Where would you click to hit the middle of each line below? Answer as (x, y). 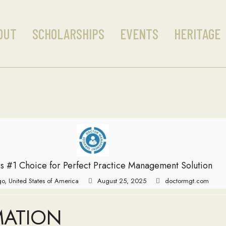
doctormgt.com (187, 181)
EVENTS (139, 34)
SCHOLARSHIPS (68, 34)
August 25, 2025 (122, 181)
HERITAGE (197, 34)
